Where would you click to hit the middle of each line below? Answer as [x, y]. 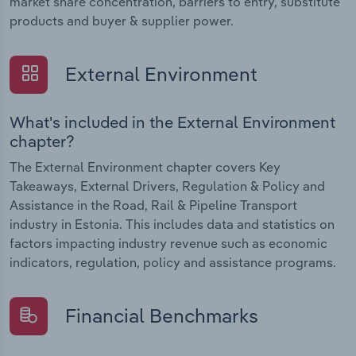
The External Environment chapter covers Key [145, 166]
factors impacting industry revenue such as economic [168, 243]
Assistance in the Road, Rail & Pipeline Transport [153, 205]
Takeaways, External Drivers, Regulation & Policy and [167, 186]
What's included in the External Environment [172, 122]
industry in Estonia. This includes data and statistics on [172, 224]
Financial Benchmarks [159, 315]
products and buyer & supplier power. [122, 21]
